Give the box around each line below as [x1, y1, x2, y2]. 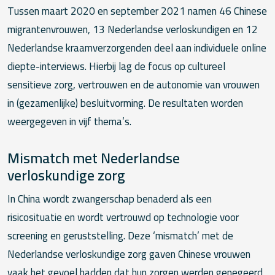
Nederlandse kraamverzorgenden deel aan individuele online [7, 37, 266, 58]
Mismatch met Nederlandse [7, 144, 180, 171]
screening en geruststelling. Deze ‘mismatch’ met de [7, 225, 233, 246]
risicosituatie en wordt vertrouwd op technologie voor [7, 207, 239, 227]
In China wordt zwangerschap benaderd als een [7, 188, 212, 209]
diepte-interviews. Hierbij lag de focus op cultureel [7, 56, 225, 76]
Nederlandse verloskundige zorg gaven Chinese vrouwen [7, 244, 250, 264]
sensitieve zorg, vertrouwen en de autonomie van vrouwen [7, 74, 260, 95]
